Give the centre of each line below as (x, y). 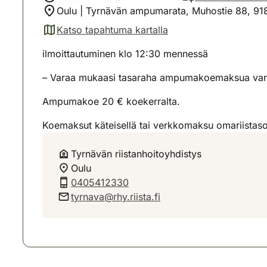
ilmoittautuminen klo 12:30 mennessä (125, 54)
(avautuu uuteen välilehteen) (105, 36)
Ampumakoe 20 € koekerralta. (111, 101)
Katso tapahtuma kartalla (112, 30)
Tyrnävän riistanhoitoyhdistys (136, 154)
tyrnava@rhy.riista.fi (116, 197)
